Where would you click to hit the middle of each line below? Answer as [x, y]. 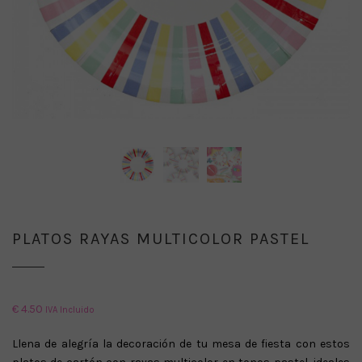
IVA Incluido [70, 309]
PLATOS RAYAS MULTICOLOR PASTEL [161, 238]
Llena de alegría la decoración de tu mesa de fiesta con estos [181, 343]
